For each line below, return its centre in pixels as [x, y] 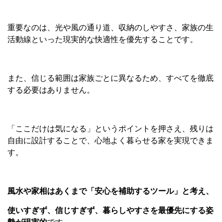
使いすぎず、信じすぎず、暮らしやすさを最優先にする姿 [111, 211]
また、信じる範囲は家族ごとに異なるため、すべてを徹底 [111, 78]
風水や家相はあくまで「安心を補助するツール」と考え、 [111, 191]
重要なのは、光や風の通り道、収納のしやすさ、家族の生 [111, 28]
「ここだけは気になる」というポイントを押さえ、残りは [111, 129]
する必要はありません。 [51, 90]
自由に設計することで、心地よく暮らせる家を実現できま [111, 141]
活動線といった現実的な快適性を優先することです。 [103, 40]
